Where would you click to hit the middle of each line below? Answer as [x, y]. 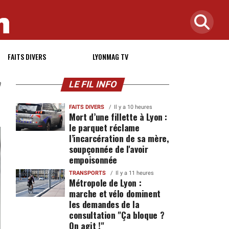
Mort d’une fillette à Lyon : [118, 117]
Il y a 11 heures [134, 173]
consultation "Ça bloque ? [117, 215]
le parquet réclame [104, 127]
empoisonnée [93, 159]
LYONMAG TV [110, 56]
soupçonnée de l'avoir [108, 149]
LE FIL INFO [93, 84]
